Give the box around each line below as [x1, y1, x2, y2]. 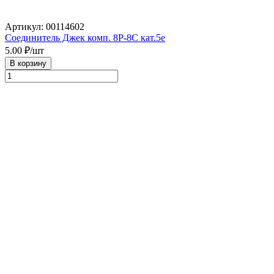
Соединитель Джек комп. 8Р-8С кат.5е [5, 32, 165, 43]
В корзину [10, 58, 46, 68]
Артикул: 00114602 [5, 21, 84, 32]
